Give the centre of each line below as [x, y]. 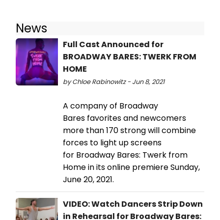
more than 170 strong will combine [129, 131]
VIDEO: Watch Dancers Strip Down [133, 204]
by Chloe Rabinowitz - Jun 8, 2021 [114, 82]
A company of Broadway [110, 106]
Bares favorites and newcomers [124, 118]
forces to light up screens [112, 143]
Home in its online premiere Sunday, [131, 167]
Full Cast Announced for [113, 45]
